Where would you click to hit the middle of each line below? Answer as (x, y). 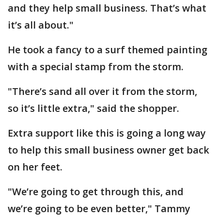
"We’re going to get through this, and (96, 192)
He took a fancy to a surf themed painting (108, 50)
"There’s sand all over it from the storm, (102, 91)
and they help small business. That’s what (107, 8)
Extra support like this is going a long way (107, 133)
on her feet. (35, 167)
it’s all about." (41, 25)
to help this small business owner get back (108, 150)
